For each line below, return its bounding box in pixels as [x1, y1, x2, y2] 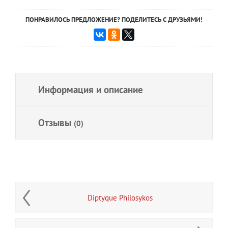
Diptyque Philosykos [88, 193, 153, 203]
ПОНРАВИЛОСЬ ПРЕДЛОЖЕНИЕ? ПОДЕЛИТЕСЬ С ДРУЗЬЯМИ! [25, 15, 203, 24]
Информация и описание [38, 83, 143, 96]
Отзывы [38, 117, 74, 129]
